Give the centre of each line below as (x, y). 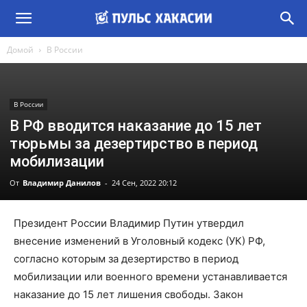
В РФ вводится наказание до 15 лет (136, 126)
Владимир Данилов (62, 183)
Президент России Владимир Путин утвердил (129, 223)
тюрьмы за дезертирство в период (134, 144)
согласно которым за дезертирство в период (126, 259)
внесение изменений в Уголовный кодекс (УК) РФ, (139, 241)
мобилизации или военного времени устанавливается (150, 277)
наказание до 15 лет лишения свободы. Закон (128, 294)
